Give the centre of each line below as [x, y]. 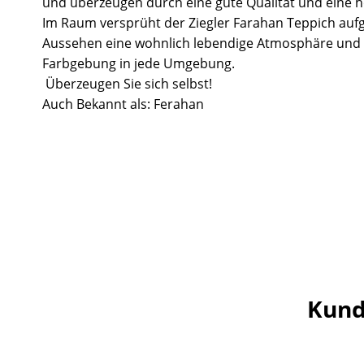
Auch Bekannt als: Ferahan [123, 104]
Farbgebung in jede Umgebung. [139, 63]
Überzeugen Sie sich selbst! [127, 83]
